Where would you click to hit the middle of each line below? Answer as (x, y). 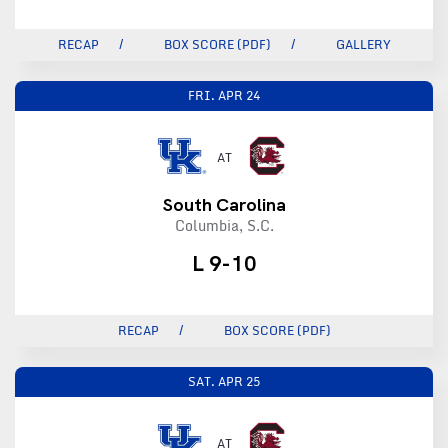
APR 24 (239, 95)
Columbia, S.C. (224, 225)
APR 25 (239, 381)
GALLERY (363, 44)
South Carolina (224, 204)
